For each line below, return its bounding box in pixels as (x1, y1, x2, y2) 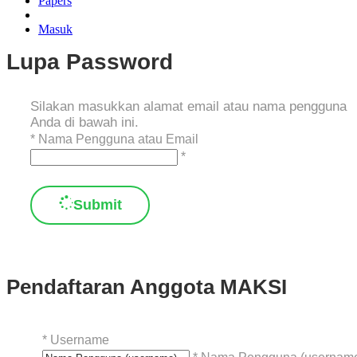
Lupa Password (6, 49, 173, 75)
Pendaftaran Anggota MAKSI (6, 275, 287, 300)
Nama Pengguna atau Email (38, 132, 198, 147)
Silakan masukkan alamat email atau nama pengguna (30, 99, 347, 115)
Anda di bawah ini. (30, 115, 139, 131)
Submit (73, 197, 122, 214)
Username (50, 333, 109, 347)
